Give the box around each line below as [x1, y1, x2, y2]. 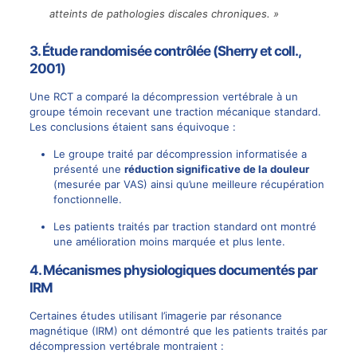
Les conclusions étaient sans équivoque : [29, 120, 236, 133]
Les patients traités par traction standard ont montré [53, 219, 316, 233]
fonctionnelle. [53, 192, 122, 206]
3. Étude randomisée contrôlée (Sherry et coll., [29, 42, 300, 59]
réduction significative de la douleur [124, 162, 309, 175]
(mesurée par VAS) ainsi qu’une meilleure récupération [53, 177, 324, 190]
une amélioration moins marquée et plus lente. [53, 234, 285, 248]
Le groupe [53, 147, 108, 160]
